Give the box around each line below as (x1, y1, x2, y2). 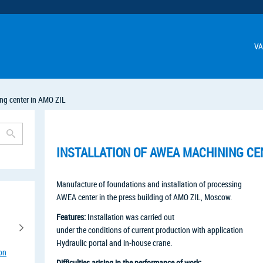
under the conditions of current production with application (56, 224, 243, 235)
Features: (56, 211, 86, 222)
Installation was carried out (86, 211, 174, 222)
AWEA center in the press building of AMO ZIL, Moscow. (56, 191, 232, 203)
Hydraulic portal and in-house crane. (56, 237, 172, 248)
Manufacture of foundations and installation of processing (56, 178, 242, 190)
